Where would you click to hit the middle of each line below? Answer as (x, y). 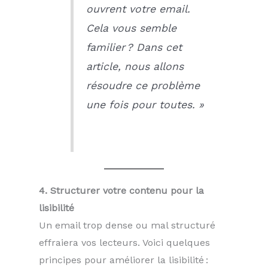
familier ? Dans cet (134, 47)
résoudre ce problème (143, 85)
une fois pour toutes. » (145, 104)
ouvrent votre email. (138, 9)
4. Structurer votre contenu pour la (121, 190)
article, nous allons (135, 66)
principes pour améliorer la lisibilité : (124, 260)
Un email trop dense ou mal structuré (127, 225)
